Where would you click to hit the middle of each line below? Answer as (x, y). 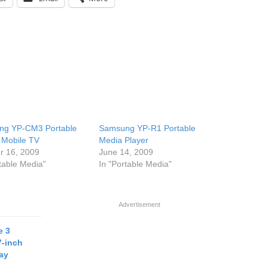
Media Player (124, 140)
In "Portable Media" (136, 164)
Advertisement (139, 204)
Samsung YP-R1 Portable (148, 128)
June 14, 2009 (126, 152)
